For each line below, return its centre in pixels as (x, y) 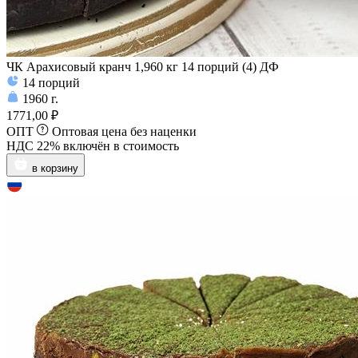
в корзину (55, 169)
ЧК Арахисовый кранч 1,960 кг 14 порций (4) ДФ (143, 67)
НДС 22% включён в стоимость (93, 146)
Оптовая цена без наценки (124, 132)
